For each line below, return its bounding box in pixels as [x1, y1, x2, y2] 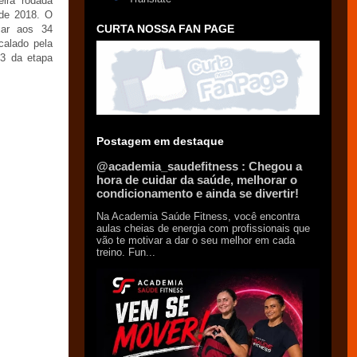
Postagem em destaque [96, 135, 224, 147]
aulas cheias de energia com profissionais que [96, 222, 310, 234]
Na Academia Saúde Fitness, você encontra [96, 210, 300, 222]
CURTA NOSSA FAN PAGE [96, 22, 234, 35]
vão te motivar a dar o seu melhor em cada [96, 234, 295, 246]
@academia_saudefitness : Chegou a [96, 159, 302, 173]
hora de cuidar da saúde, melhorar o [96, 173, 297, 186]
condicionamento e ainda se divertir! [96, 186, 299, 200]
